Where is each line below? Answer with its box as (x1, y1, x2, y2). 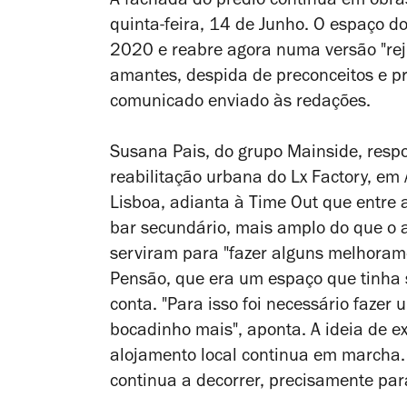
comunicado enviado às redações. (110, 94, 375, 113)
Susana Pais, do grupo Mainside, (110, 144, 367, 164)
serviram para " (110, 246, 229, 265)
